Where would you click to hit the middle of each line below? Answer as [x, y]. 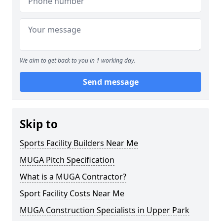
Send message [110, 82]
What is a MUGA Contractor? [73, 177]
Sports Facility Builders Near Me [79, 143]
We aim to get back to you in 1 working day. [78, 60]
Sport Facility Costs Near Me [72, 193]
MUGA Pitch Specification [67, 160]
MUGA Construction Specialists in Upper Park [105, 210]
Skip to [39, 124]
